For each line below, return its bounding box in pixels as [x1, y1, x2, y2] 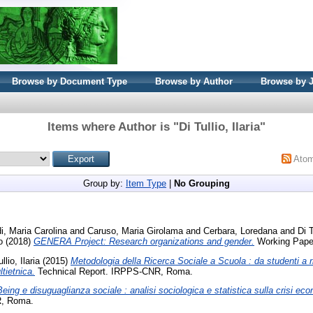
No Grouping [174, 178, 230, 189]
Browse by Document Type [12, 76, 127, 87]
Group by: [83, 178, 126, 189]
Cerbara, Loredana [203, 225, 277, 236]
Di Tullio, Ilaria [179, 120, 260, 133]
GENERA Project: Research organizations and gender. [34, 235, 254, 247]
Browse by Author [155, 76, 233, 87]
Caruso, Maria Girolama [87, 225, 183, 236]
